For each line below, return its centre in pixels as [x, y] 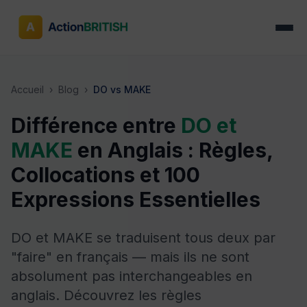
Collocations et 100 [106, 175]
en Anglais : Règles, [173, 150]
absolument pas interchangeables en [132, 276]
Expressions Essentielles [136, 199]
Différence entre [96, 125]
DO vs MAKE [122, 89]
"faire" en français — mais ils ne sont [130, 257]
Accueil [27, 89]
